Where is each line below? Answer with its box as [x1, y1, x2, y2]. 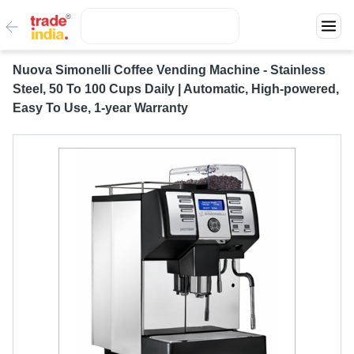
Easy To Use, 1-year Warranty [13, 101, 188, 115]
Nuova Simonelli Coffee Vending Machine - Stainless [13, 63, 326, 77]
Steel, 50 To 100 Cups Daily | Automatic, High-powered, [13, 82, 339, 96]
